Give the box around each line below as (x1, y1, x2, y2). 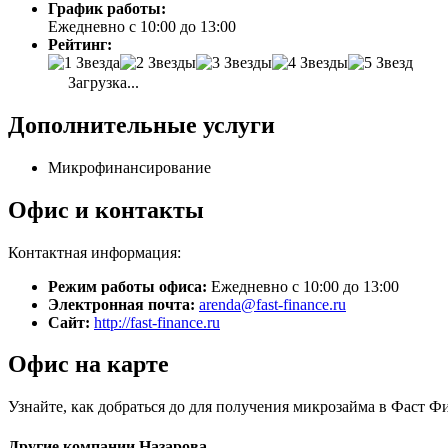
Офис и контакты (8, 196, 204, 223)
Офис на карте (8, 351, 169, 378)
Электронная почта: (48, 295, 195, 313)
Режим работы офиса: (48, 277, 207, 295)
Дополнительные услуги (8, 111, 275, 138)
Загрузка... (64, 73, 139, 91)
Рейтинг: (48, 35, 112, 53)
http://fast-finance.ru (94, 313, 220, 331)
